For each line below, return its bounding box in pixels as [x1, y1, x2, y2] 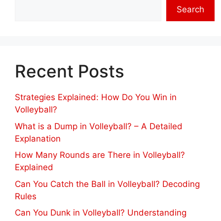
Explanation [15, 133, 61, 144]
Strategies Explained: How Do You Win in [15, 92, 177, 103]
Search [177, 4, 204, 15]
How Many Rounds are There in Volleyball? [15, 150, 185, 160]
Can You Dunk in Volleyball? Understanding [15, 208, 186, 218]
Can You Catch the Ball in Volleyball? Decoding [15, 179, 200, 189]
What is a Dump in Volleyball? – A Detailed [15, 121, 183, 131]
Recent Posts [15, 61, 124, 82]
